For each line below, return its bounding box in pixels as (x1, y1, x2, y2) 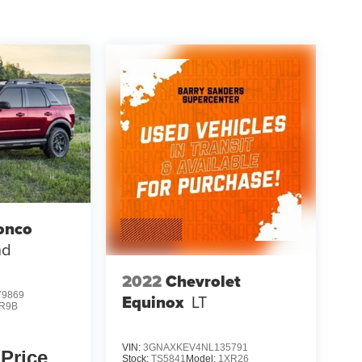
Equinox (121, 290, 183, 315)
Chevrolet (165, 269, 241, 294)
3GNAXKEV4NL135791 (142, 341, 248, 353)
